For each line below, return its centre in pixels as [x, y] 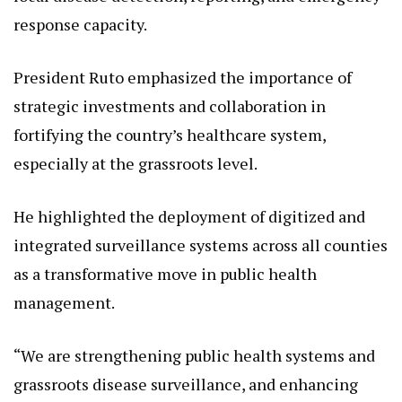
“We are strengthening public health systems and [194, 340]
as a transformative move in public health [165, 258]
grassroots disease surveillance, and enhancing [186, 368]
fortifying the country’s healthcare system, [170, 119]
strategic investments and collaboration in [170, 90]
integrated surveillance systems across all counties [201, 229]
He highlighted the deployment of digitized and [189, 201]
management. [64, 287]
